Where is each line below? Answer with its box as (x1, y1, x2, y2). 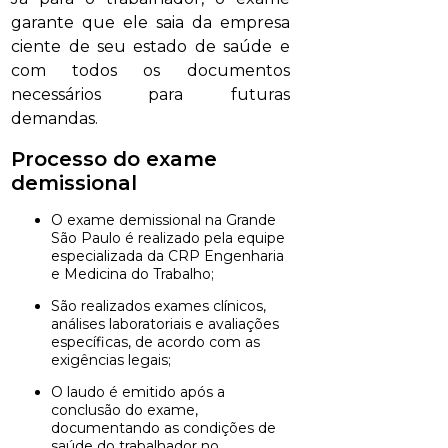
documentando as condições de (51, 419, 277, 438)
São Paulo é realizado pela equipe (51, 229, 286, 248)
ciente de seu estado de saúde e (11, 37, 290, 57)
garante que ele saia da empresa (11, 13, 290, 33)
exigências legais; (51, 351, 172, 370)
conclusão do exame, (51, 401, 199, 420)
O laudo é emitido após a (51, 383, 64, 402)
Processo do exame (11, 147, 218, 172)
